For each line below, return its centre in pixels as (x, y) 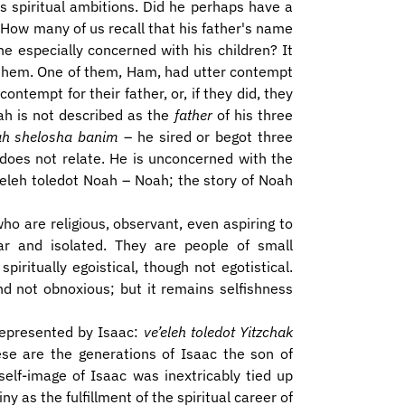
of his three (252, 115)
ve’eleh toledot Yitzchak (218, 332)
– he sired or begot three (206, 137)
